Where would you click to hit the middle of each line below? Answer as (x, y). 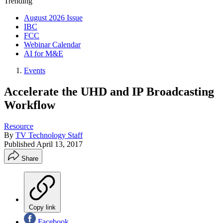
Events (35, 70)
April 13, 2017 (59, 144)
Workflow (30, 105)
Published (20, 144)
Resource (19, 126)
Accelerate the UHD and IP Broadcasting (109, 91)
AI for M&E (44, 54)
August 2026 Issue (53, 18)
